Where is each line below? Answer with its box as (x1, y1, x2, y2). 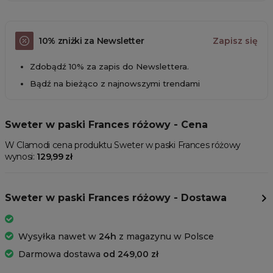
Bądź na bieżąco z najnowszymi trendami (30, 79, 200, 89)
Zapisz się (213, 35, 258, 47)
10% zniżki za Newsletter (38, 35, 144, 46)
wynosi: (5, 151, 37, 163)
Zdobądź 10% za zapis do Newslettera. (30, 62, 189, 72)
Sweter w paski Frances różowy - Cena (5, 119, 208, 131)
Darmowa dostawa (18, 249, 103, 260)
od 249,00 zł (103, 249, 158, 260)
